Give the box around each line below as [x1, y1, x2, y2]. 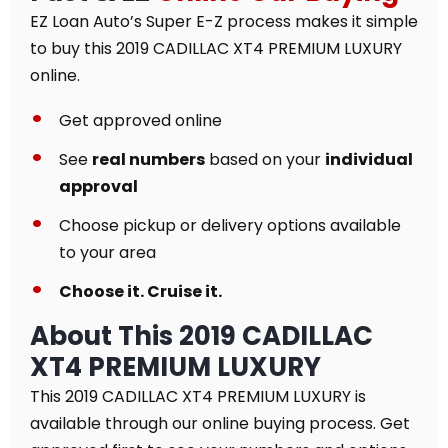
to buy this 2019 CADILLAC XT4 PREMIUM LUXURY [30, 37, 402, 60]
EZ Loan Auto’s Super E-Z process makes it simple [30, 10, 418, 33]
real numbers [92, 148, 205, 171]
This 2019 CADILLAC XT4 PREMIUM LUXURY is [30, 385, 366, 408]
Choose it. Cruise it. [59, 280, 222, 303]
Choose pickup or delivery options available [59, 214, 401, 237]
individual [325, 148, 413, 171]
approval [59, 175, 138, 198]
